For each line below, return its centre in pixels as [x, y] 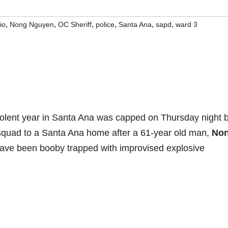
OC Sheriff [75, 24]
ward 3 [187, 24]
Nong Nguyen [32, 24]
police [105, 24]
